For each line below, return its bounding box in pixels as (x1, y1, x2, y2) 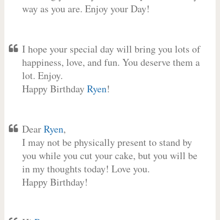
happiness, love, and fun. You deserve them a (22, 55, 200, 69)
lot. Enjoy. (22, 69, 63, 82)
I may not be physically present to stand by (22, 136, 192, 149)
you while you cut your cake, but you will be (22, 149, 197, 162)
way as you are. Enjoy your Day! (22, 2, 150, 15)
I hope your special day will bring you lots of (22, 42, 200, 55)
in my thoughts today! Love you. (22, 162, 150, 175)
